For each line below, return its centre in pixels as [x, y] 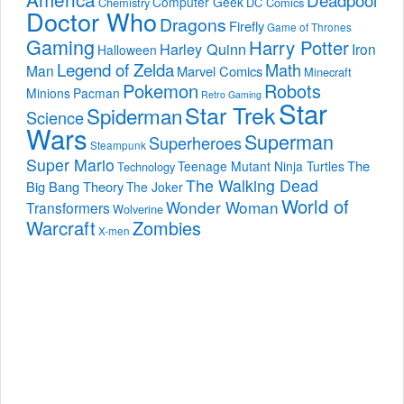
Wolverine [138, 209]
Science [55, 118]
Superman [289, 142]
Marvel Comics [220, 71]
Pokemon [161, 91]
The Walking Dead [252, 186]
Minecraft [328, 72]
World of [315, 207]
